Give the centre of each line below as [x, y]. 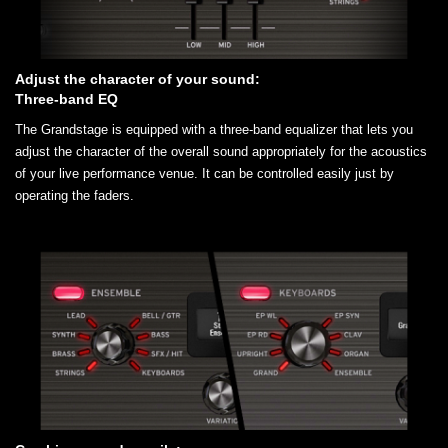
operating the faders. [74, 195]
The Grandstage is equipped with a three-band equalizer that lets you [214, 129]
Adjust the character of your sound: [137, 78]
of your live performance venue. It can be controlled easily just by [204, 173]
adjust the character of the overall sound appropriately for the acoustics [221, 151]
